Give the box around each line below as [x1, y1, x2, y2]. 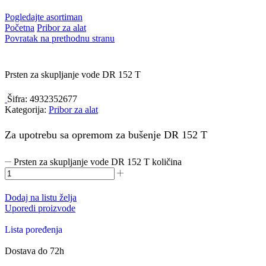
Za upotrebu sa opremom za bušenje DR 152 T [5, 128, 207, 141]
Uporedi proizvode [5, 203, 75, 214]
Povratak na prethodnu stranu [5, 33, 115, 44]
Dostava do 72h [5, 246, 64, 256]
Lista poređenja [5, 224, 62, 235]
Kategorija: [5, 104, 49, 115]
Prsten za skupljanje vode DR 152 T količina [14, 157, 182, 167]
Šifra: [7, 94, 30, 104]
